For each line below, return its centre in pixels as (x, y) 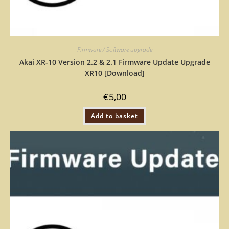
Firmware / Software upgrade (114, 49)
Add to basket (114, 116)
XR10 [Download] (114, 73)
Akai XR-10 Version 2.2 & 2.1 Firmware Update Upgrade (114, 62)
